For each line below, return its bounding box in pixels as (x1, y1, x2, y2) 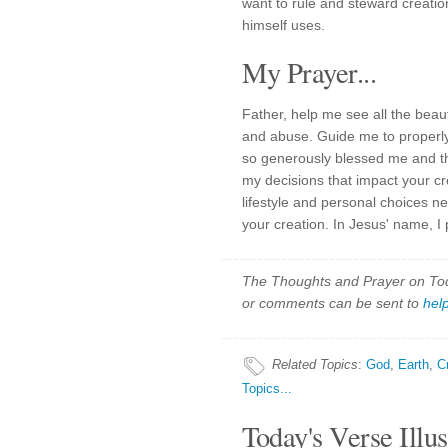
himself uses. (242, 17, 325, 33)
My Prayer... (242, 53, 376, 91)
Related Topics (272, 357, 358, 372)
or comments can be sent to (242, 295, 423, 311)
